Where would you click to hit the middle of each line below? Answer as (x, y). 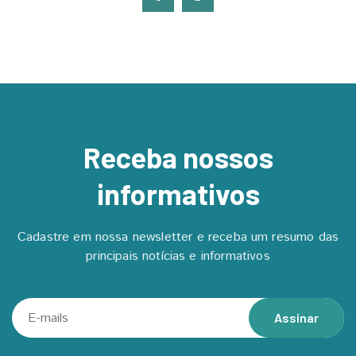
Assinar (296, 317)
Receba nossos (178, 157)
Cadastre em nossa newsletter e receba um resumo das (178, 237)
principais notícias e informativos (178, 256)
